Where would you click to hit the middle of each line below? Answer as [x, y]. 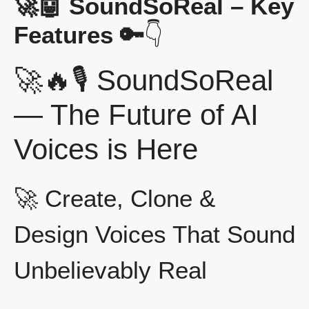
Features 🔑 [79, 35]
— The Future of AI [136, 115]
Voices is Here [106, 150]
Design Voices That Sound [154, 235]
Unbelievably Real [110, 270]
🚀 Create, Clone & [114, 199]
